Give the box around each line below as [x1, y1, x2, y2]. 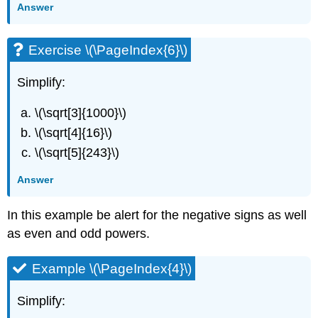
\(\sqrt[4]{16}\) [35, 125, 113, 140]
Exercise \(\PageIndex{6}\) [28, 43, 188, 58]
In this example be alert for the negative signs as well [7, 208, 307, 223]
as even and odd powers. [7, 226, 150, 241]
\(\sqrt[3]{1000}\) [35, 105, 127, 120]
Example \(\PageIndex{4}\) [32, 261, 192, 277]
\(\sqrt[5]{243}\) [35, 146, 120, 160]
